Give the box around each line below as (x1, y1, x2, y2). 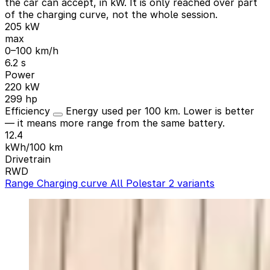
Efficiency (5, 104, 53, 117)
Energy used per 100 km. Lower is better (66, 104, 254, 117)
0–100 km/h (5, 44, 58, 57)
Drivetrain (5, 152, 51, 165)
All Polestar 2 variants (110, 177, 215, 189)
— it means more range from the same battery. (5, 116, 225, 129)
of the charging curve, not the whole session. (5, 8, 218, 20)
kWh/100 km (5, 140, 63, 153)
